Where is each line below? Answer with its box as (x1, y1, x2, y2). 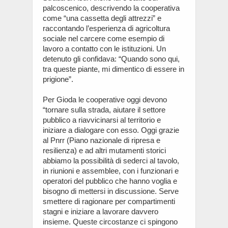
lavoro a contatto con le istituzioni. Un (43, 44, 166, 53)
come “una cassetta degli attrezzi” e (43, 13, 161, 22)
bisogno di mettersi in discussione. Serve (43, 186, 179, 195)
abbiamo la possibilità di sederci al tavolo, (43, 156, 179, 165)
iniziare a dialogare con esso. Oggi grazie (43, 125, 179, 134)
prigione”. (43, 74, 73, 83)
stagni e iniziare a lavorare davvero (43, 207, 158, 216)
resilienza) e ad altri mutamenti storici (43, 146, 166, 155)
